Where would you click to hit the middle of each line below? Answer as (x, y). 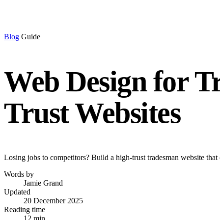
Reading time (25, 209)
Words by (19, 174)
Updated (17, 192)
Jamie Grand (43, 183)
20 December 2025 (53, 200)
